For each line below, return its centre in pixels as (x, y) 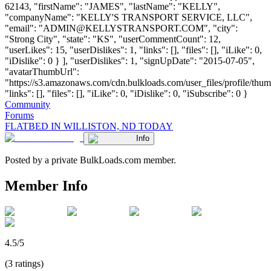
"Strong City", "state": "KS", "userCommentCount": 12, (113, 39)
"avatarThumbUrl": (42, 71)
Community (28, 104)
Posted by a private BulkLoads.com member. (90, 160)
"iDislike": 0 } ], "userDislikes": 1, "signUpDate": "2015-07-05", (130, 60)
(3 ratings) (24, 263)
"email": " (24, 28)
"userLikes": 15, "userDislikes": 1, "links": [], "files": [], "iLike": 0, (133, 50)
